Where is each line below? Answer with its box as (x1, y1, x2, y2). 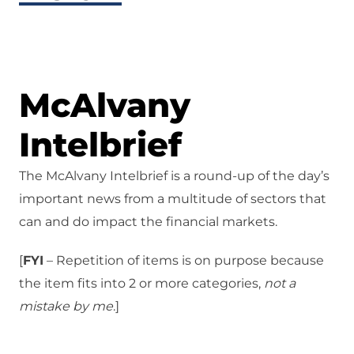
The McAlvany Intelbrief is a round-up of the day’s (19, 168, 330, 184)
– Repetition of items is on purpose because (43, 253, 324, 269)
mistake (19, 299, 70, 314)
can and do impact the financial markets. (19, 214, 277, 230)
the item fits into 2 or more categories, (19, 276, 264, 292)
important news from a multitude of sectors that (19, 191, 326, 207)
